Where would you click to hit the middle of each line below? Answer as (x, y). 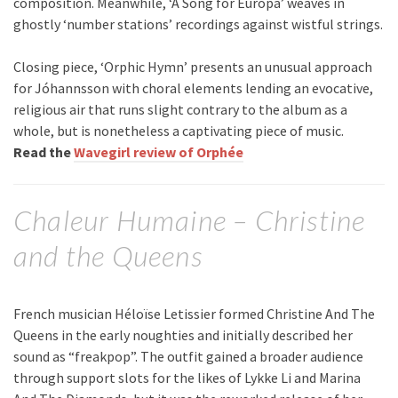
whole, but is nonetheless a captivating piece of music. (179, 131)
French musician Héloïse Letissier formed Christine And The (194, 313)
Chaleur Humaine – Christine (190, 220)
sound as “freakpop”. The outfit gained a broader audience (188, 356)
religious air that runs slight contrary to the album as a (180, 110)
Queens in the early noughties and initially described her (183, 334)
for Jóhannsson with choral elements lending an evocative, (193, 88)
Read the (44, 152)
